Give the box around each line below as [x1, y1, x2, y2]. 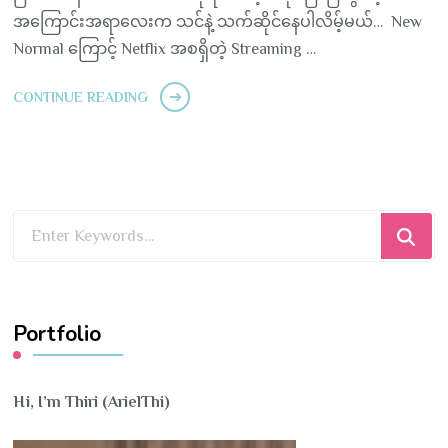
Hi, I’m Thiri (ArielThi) [13, 393, 175, 412]
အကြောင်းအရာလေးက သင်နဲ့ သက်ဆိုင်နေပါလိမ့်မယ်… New [13, 13, 423, 32]
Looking [13, 214, 71, 233]
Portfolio [13, 319, 102, 350]
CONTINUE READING [13, 89, 149, 106]
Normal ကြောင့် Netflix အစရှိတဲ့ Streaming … [13, 40, 317, 59]
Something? [13, 268, 97, 287]
